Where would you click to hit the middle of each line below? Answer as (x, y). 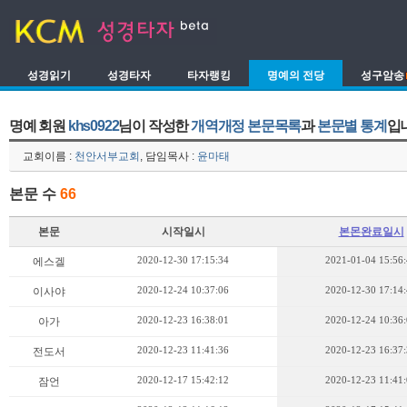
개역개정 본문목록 (246, 126)
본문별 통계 (352, 126)
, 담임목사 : (169, 156)
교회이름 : (49, 156)
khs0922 (93, 126)
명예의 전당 (296, 75)
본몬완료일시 (371, 232)
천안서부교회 (107, 156)
